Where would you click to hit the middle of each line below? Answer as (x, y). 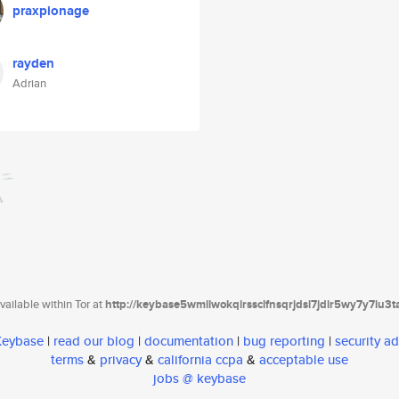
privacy (121, 360)
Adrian (29, 83)
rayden (33, 63)
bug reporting (284, 341)
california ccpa (200, 360)
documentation (189, 341)
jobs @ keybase (199, 379)
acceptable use (304, 360)
